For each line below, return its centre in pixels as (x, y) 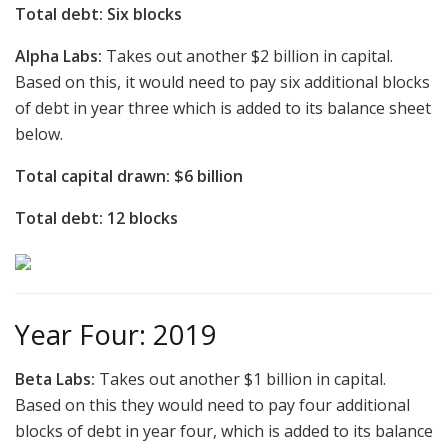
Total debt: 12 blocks (96, 218)
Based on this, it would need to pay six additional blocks (222, 82)
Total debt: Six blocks (98, 14)
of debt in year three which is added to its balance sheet (223, 108)
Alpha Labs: (60, 56)
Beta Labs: (57, 379)
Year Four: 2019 (116, 334)
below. (39, 134)
